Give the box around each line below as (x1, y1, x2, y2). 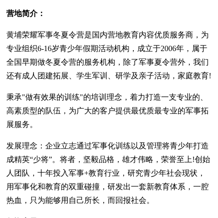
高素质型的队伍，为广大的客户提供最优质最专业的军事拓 (6, 107, 209, 115)
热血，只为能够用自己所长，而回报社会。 (6, 196, 155, 205)
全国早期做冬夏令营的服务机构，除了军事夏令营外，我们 (6, 58, 209, 67)
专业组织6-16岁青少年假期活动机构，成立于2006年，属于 (6, 44, 208, 53)
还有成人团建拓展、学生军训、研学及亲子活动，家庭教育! (6, 72, 212, 80)
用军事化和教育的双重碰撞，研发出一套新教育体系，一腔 (6, 182, 209, 191)
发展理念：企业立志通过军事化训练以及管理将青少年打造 (6, 142, 209, 150)
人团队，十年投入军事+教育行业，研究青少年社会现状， (6, 169, 206, 178)
